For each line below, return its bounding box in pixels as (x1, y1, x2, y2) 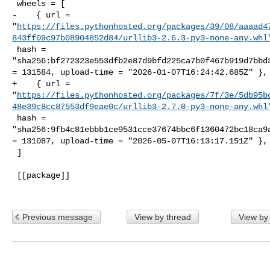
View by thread (134, 212, 191, 222)
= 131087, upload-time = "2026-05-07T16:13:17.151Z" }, (12, 136, 268, 146)
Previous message (22, 212, 93, 222)
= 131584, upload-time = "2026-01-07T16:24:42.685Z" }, (12, 67, 268, 77)
